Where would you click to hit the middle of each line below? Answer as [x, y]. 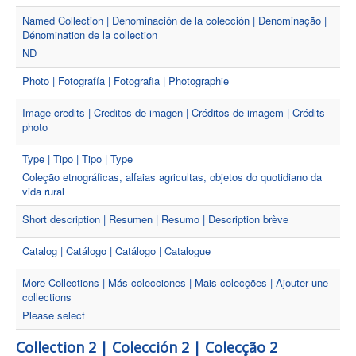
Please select [54, 315]
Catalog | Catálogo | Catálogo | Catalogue [116, 251]
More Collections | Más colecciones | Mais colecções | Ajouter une [175, 282]
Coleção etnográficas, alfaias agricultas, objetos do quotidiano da [172, 177]
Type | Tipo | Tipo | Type [77, 159]
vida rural [43, 191]
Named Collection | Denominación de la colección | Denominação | [174, 20]
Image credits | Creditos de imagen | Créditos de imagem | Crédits [174, 112]
